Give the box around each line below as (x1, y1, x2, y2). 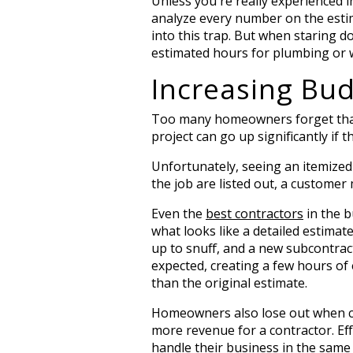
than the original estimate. (151, 274, 307, 292)
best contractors (206, 205, 303, 223)
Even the (151, 205, 206, 223)
